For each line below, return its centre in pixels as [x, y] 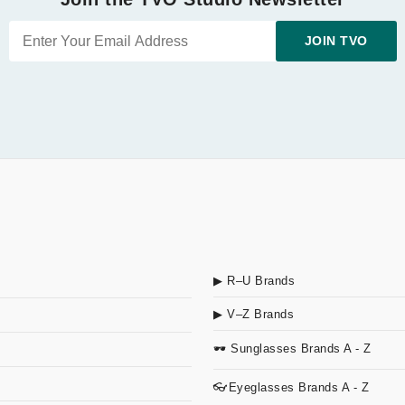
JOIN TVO [336, 41]
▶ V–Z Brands [254, 314]
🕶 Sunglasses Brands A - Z [292, 348]
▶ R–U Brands [254, 281]
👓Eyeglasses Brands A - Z [291, 387]
